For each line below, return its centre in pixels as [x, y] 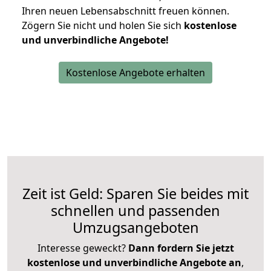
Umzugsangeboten [135, 228]
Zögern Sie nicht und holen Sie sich [103, 26]
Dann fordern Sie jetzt [181, 248]
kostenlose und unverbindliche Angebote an [134, 263]
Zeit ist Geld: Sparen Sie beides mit [135, 194]
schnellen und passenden [135, 211]
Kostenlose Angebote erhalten [135, 73]
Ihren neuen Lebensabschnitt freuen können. [126, 11]
